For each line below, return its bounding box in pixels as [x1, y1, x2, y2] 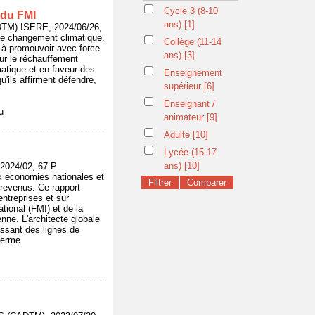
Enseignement [164, 67, 222, 78]
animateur [164, 112, 207, 122]
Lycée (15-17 [164, 147, 217, 157]
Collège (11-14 [164, 37, 221, 47]
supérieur [164, 81, 204, 91]
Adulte [164, 129, 193, 140]
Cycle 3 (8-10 [164, 6, 218, 16]
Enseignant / [164, 98, 215, 109]
